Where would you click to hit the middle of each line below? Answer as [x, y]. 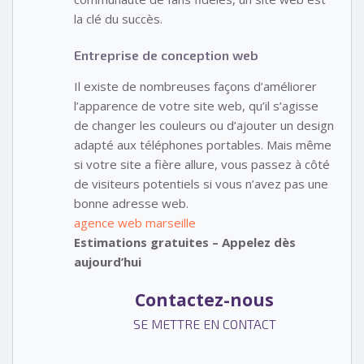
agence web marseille [135, 222]
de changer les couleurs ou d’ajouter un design [204, 125]
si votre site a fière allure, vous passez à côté [202, 164]
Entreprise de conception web [166, 54]
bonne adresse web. [131, 203]
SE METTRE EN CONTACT [204, 324]
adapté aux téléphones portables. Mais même [203, 144]
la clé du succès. [118, 19]
